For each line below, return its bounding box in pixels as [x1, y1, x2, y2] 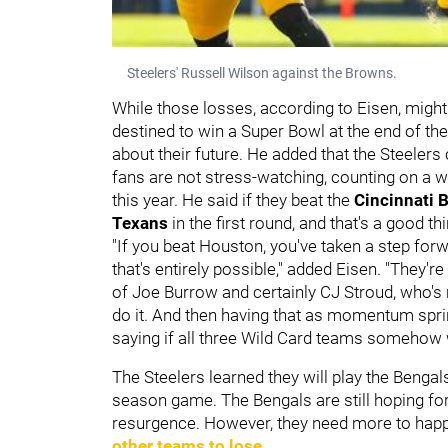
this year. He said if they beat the [112, 189, 354, 210]
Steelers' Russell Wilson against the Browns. [127, 64, 397, 81]
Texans [112, 212, 168, 233]
